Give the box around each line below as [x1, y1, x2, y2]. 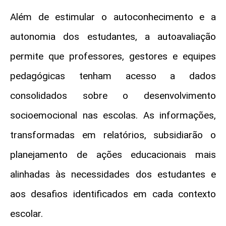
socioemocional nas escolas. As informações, [10, 109, 216, 121]
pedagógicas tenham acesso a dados [10, 70, 216, 82]
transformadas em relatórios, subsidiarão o [10, 129, 216, 141]
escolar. [10, 207, 43, 219]
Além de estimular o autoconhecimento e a [10, 11, 216, 23]
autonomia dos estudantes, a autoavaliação [10, 30, 216, 42]
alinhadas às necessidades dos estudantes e [10, 168, 216, 180]
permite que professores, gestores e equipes [10, 50, 216, 62]
